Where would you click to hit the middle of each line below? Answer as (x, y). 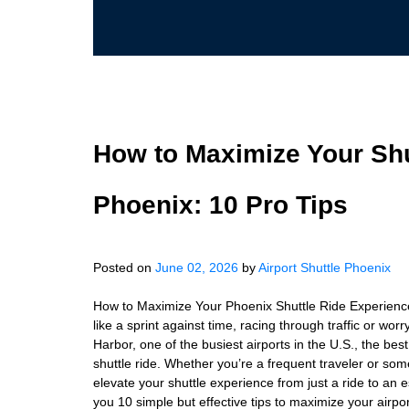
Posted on (124, 267)
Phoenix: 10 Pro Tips (220, 205)
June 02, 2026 (197, 267)
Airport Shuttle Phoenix (325, 267)
